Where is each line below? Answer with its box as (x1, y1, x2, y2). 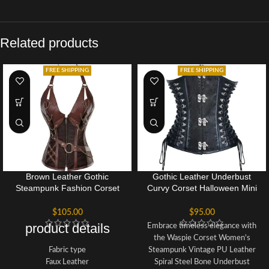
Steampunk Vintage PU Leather (148, 246, 256, 253)
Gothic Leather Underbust (153, 172, 251, 182)
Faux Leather (46, 258, 89, 265)
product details (25, 220, 110, 236)
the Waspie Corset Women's (153, 234, 250, 241)
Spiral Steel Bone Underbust (154, 258, 250, 265)
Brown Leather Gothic (26, 172, 109, 182)
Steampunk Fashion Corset (15, 183, 119, 193)
